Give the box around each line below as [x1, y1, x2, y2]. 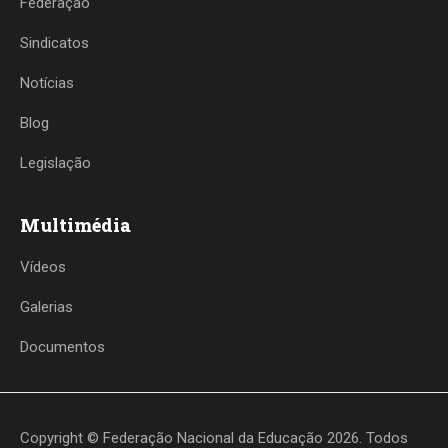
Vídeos [20, 258, 66, 276]
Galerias [20, 298, 73, 316]
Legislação [20, 154, 91, 172]
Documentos [20, 338, 105, 356]
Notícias [20, 74, 74, 92]
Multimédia [20, 213, 131, 237]
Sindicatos [20, 34, 89, 52]
